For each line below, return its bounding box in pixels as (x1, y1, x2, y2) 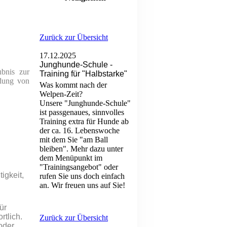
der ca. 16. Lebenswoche (40, 126, 120, 135)
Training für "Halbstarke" (40, 69, 127, 78)
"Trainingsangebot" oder (40, 163, 118, 171)
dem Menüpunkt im (40, 154, 102, 162)
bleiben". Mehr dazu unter (40, 144, 123, 153)
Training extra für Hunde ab (40, 117, 129, 126)
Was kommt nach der (40, 81, 107, 89)
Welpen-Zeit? (40, 90, 83, 98)
